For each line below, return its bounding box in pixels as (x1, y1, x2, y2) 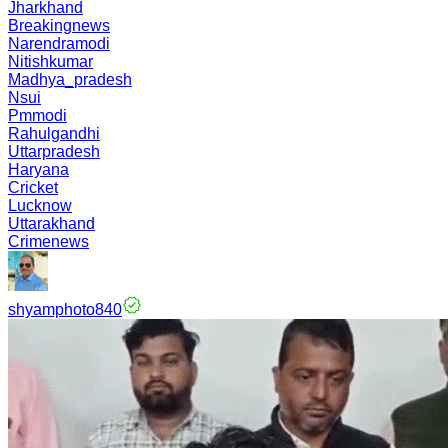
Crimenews (8, 233, 89, 250)
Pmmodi (8, 107, 67, 124)
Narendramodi (8, 35, 110, 52)
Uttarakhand (8, 215, 95, 232)
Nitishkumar (8, 53, 93, 70)
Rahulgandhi (8, 125, 100, 142)
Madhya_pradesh (8, 71, 132, 88)
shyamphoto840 (8, 301, 122, 318)
